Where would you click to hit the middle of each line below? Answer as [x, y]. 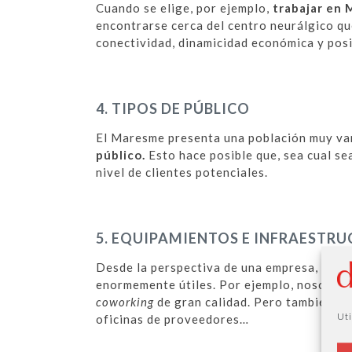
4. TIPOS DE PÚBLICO [173, 109]
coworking [126, 302]
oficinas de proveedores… [172, 319]
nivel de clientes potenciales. [182, 172]
